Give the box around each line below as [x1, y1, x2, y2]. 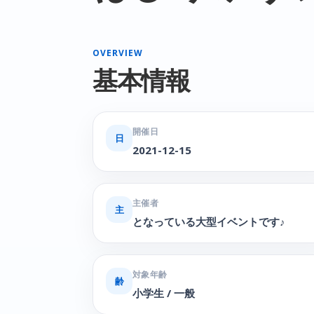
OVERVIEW [93, 47, 143, 59]
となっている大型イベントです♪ [132, 214, 285, 228]
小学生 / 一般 [132, 286, 195, 300]
